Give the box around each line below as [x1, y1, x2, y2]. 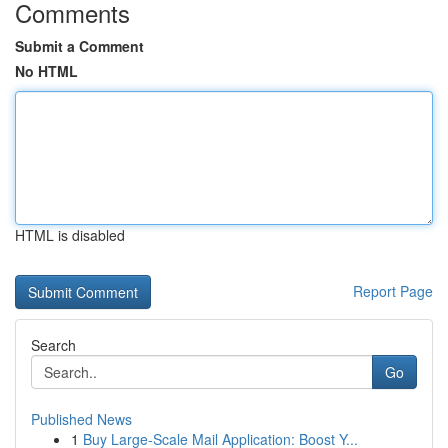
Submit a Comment [15, 36, 144, 56]
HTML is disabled [15, 225, 125, 245]
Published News [31, 409, 132, 429]
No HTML [15, 61, 78, 81]
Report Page [353, 281, 433, 301]
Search [31, 335, 76, 355]
